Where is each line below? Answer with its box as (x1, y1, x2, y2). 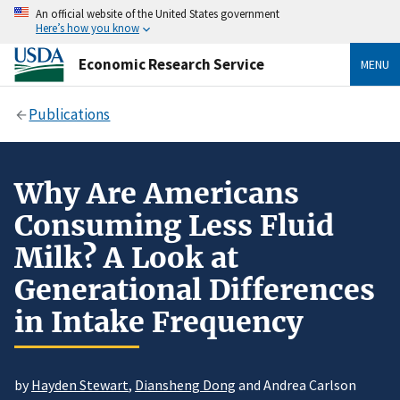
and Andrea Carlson (236, 376, 356, 395)
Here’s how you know (36, 21, 139, 35)
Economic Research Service (79, 54, 264, 74)
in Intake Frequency (14, 304, 303, 340)
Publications (29, 104, 111, 124)
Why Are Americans (14, 175, 299, 212)
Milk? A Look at (14, 239, 238, 276)
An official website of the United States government (36, 6, 279, 21)
